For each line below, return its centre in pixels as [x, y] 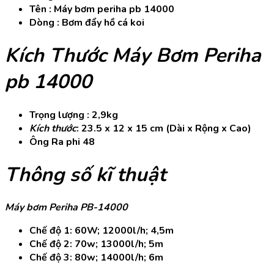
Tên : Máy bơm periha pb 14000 [102, 9]
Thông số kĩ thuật [88, 174]
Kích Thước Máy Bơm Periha [133, 56]
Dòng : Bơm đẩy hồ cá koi [87, 22]
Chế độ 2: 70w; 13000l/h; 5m [96, 244]
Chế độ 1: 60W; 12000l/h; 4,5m [102, 231]
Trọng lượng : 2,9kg [74, 115]
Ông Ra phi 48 [62, 142]
